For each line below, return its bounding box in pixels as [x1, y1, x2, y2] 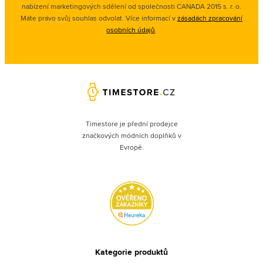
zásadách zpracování [177, 13, 242, 23]
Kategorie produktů [95, 245, 168, 258]
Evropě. [119, 141, 144, 152]
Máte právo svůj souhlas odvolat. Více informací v [21, 13, 177, 23]
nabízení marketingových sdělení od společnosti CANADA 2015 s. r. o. [22, 1, 241, 11]
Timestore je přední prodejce [85, 118, 178, 129]
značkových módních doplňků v [82, 130, 181, 140]
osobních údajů [106, 25, 155, 35]
